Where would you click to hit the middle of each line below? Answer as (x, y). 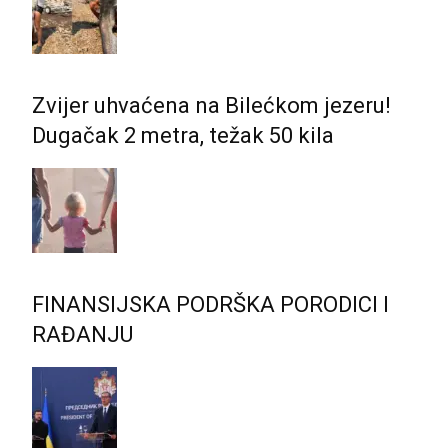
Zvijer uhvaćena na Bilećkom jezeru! (211, 105)
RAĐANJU (82, 334)
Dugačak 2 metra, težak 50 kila (183, 135)
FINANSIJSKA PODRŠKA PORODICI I (210, 304)
